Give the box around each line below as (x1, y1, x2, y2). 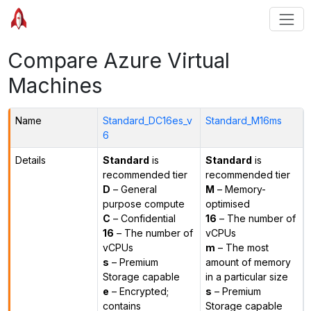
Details (15, 153, 46, 166)
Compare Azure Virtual (7, 47, 230, 73)
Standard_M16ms (205, 114, 282, 126)
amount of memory (205, 255, 291, 268)
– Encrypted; (108, 285, 169, 297)
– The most (215, 241, 269, 253)
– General (110, 183, 157, 195)
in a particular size (205, 270, 288, 283)
